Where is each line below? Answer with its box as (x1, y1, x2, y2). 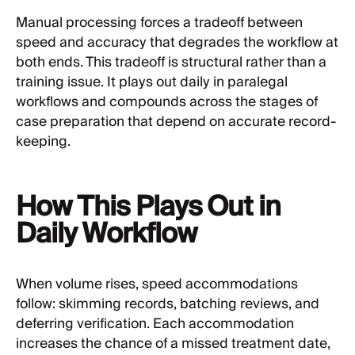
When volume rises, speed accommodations (16, 272, 298, 296)
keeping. (16, 130, 71, 155)
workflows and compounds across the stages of (16, 90, 318, 115)
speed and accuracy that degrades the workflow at (16, 31, 338, 55)
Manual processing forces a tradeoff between (16, 11, 303, 36)
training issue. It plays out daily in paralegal (16, 71, 288, 95)
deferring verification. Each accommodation (16, 311, 294, 336)
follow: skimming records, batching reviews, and (16, 292, 319, 316)
